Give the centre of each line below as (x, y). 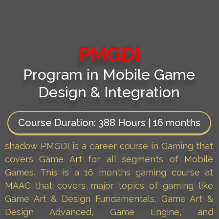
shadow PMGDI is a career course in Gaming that (109, 146)
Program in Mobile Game (109, 75)
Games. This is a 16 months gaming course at (109, 173)
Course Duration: (58, 123)
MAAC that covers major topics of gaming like (109, 186)
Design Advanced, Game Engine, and (109, 212)
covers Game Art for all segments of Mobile (109, 159)
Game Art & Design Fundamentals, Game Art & (109, 199)
